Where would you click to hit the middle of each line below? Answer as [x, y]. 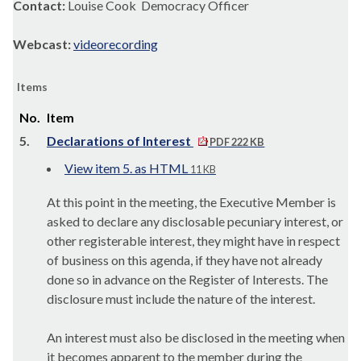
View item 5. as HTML [126, 168]
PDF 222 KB [237, 142]
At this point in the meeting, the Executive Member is [191, 202]
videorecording [116, 44]
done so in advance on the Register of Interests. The [187, 279]
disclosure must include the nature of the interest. [181, 299]
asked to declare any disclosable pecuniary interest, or [195, 221]
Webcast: [43, 44]
